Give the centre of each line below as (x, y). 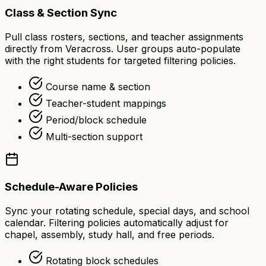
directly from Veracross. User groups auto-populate (123, 49)
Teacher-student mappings (106, 104)
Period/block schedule (96, 120)
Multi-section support (94, 137)
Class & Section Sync (61, 13)
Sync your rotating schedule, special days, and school (127, 210)
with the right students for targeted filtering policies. (120, 61)
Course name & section (98, 87)
